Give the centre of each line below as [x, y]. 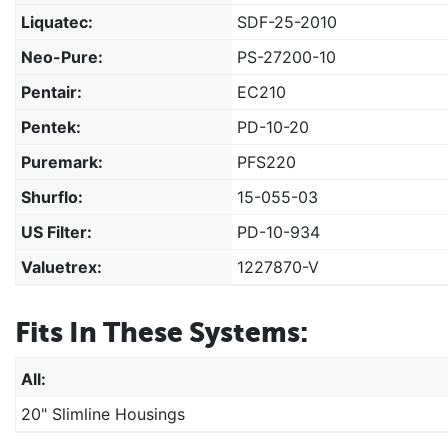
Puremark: [62, 161]
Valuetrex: [61, 266]
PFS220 [266, 161]
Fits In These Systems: [161, 331]
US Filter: [56, 231]
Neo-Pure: [62, 56]
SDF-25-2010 [287, 21]
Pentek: [51, 126]
